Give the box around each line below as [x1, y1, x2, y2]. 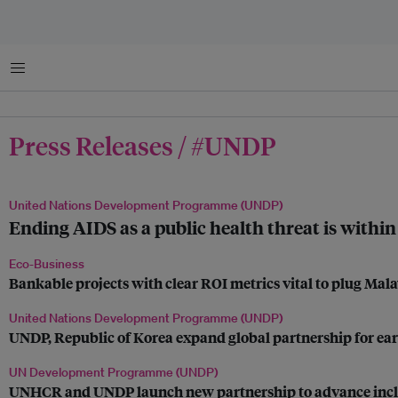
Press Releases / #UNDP [9, 129, 276, 162]
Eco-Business [9, 256, 84, 272]
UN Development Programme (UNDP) [9, 364, 218, 380]
